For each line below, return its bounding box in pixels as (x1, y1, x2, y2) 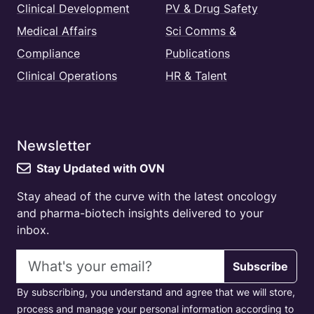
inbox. (17, 223, 49, 238)
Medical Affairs (17, 24, 97, 39)
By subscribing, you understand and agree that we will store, (17, 286, 295, 299)
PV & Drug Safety (165, 1, 258, 16)
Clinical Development (17, 1, 130, 16)
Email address (16, 250, 90, 265)
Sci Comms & (165, 24, 236, 39)
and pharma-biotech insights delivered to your (17, 206, 264, 221)
